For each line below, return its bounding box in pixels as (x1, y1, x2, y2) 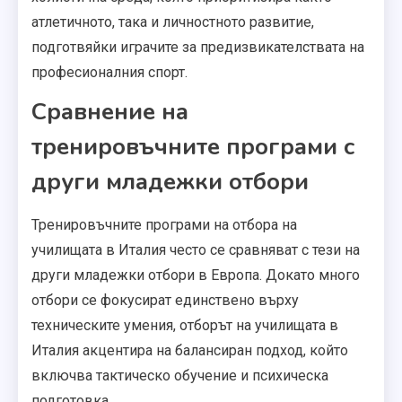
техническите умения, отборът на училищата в (31, 316, 338, 334)
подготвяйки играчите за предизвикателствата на (31, 38, 364, 56)
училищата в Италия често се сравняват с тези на (31, 240, 360, 258)
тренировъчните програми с (31, 130, 354, 162)
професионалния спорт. (31, 63, 188, 81)
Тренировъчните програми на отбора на (31, 215, 297, 233)
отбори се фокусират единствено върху (31, 291, 299, 309)
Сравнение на (31, 95, 188, 127)
